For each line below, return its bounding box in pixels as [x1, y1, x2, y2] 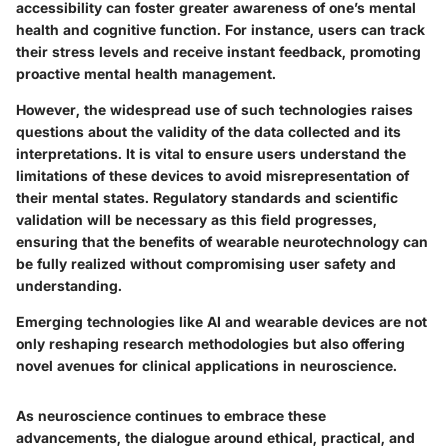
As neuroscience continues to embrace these [16, 407, 326, 425]
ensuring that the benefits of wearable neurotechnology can [16, 233, 428, 251]
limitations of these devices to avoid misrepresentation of [16, 167, 409, 185]
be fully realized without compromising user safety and [16, 255, 396, 273]
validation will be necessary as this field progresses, [16, 211, 377, 229]
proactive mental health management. [16, 65, 276, 83]
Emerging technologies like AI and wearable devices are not [16, 313, 427, 331]
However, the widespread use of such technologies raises [16, 101, 413, 119]
